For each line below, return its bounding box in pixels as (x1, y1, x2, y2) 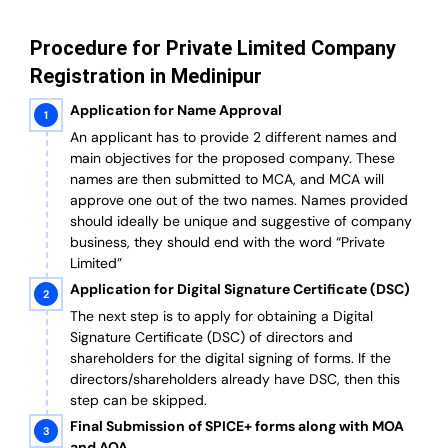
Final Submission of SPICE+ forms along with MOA (70, 417, 404, 436)
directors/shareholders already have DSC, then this (70, 370, 400, 389)
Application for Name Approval (70, 101, 282, 120)
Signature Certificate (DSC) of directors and (70, 328, 353, 347)
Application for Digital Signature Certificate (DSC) (70, 280, 410, 299)
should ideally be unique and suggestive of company (70, 212, 412, 231)
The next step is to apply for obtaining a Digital (70, 307, 373, 326)
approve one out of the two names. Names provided (70, 191, 408, 210)
